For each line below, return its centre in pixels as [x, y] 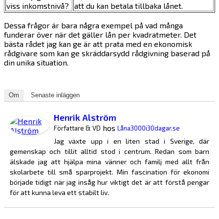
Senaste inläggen [55, 95]
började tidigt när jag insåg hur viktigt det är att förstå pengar [109, 182]
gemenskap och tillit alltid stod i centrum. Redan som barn [109, 151]
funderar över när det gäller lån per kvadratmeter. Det [100, 34]
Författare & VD [77, 128]
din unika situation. [36, 62]
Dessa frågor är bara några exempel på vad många [93, 25]
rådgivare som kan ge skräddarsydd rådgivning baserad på [107, 53]
